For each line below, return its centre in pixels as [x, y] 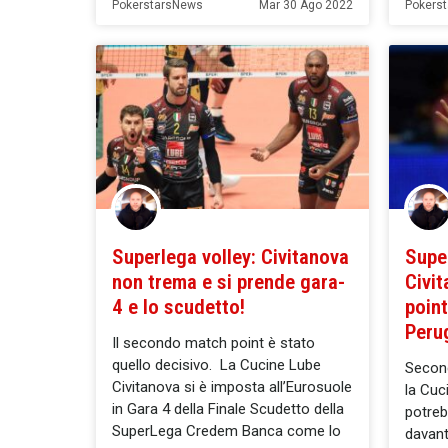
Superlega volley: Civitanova [230, 257]
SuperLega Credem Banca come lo [226, 431]
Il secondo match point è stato [213, 343]
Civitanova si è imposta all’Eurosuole [232, 387]
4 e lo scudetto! [178, 307]
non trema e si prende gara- [228, 282]
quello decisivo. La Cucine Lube [216, 365]
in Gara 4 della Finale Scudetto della [228, 409]
